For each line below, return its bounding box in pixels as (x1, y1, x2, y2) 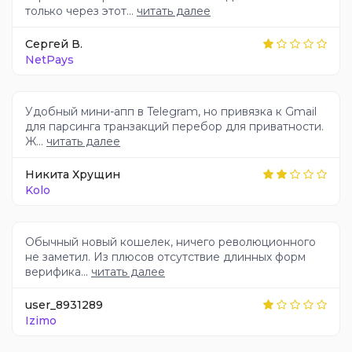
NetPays (25, 53, 74, 68)
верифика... (25, 265, 91, 280)
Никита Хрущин (25, 167, 120, 181)
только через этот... (25, 4, 137, 19)
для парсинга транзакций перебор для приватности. (25, 119, 324, 134)
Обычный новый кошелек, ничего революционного (25, 235, 316, 250)
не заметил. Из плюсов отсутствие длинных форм (25, 250, 306, 265)
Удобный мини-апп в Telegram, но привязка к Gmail (25, 104, 317, 119)
